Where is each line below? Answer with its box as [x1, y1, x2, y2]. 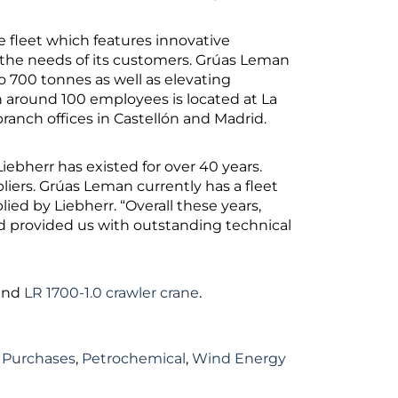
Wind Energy [192, 349, 286, 367]
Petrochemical [82, 349, 186, 367]
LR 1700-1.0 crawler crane [24, 283, 199, 301]
